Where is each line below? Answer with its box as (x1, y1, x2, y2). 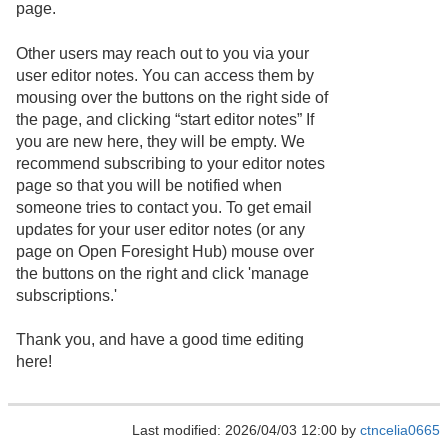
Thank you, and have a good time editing (16, 330, 304, 348)
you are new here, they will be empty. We (16, 132, 305, 150)
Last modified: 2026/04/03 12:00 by (132, 422, 360, 439)
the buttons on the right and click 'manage (16, 264, 309, 282)
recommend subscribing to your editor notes (16, 154, 325, 172)
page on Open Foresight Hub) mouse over (16, 242, 314, 260)
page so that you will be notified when (16, 176, 282, 194)
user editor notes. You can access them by (16, 66, 314, 84)
